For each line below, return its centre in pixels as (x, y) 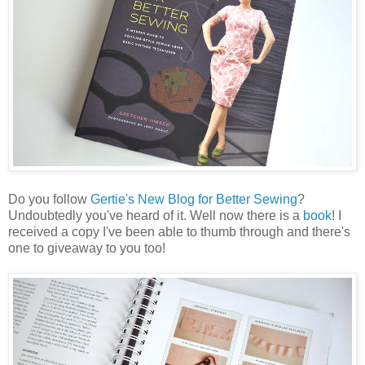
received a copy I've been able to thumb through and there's (179, 231)
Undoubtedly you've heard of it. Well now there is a (156, 215)
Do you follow (49, 199)
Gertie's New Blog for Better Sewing (194, 199)
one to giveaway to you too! (87, 248)
